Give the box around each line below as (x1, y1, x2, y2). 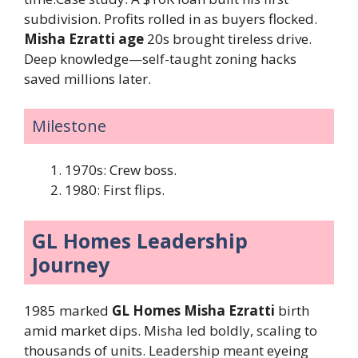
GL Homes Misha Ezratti (112, 300, 275, 320)
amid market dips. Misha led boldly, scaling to (24, 320, 317, 340)
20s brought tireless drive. (144, 29, 312, 48)
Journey (32, 250, 109, 278)
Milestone (32, 115, 110, 137)
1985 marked (24, 300, 112, 320)
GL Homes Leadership (32, 226, 248, 254)
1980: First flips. (65, 181, 165, 200)
